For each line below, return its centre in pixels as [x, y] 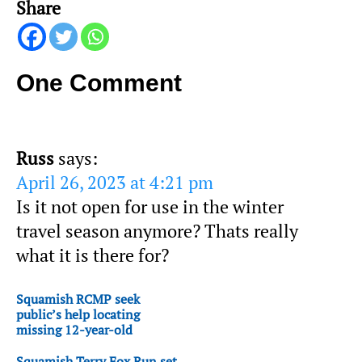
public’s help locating [78, 314]
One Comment [99, 82]
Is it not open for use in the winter [150, 206]
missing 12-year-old [74, 329]
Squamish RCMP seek [78, 299]
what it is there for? [93, 255]
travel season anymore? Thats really [157, 231]
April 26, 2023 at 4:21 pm [115, 182]
